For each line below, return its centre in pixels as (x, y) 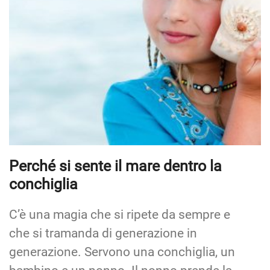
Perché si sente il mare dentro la (115, 166)
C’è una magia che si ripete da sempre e (120, 214)
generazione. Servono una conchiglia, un (122, 252)
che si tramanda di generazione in (103, 233)
